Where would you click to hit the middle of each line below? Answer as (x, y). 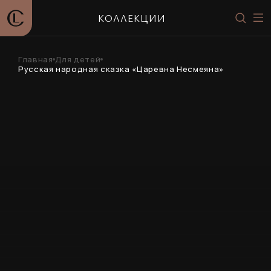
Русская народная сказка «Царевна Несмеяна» (121, 69)
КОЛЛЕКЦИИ (132, 18)
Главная (36, 59)
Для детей (78, 59)
